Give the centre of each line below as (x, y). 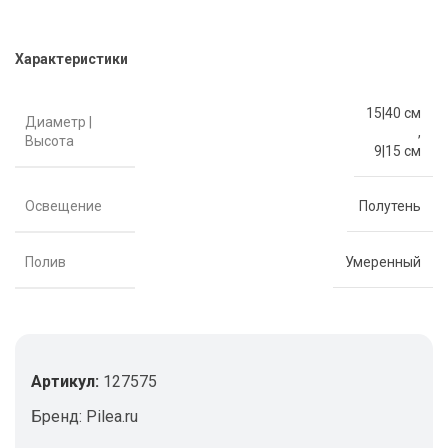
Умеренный (383, 262)
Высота (49, 140)
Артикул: (67, 381)
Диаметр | (58, 121)
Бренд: (58, 416)
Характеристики (71, 58)
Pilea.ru (112, 416)
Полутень (390, 206)
